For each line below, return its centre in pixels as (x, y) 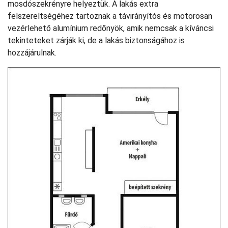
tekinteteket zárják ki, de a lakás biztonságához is (96, 41)
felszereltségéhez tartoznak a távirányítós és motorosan (110, 16)
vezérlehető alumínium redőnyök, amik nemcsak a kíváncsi (111, 28)
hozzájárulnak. (32, 53)
